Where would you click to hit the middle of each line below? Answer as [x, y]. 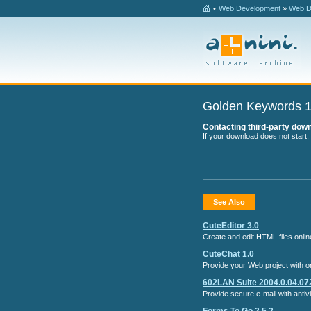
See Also [229, 202]
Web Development [250, 8]
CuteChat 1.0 [228, 254]
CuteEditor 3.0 [231, 226]
